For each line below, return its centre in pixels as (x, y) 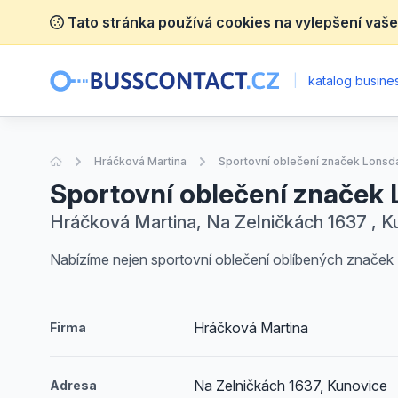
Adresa (73, 385)
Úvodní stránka (100, 160)
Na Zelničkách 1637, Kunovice (291, 386)
